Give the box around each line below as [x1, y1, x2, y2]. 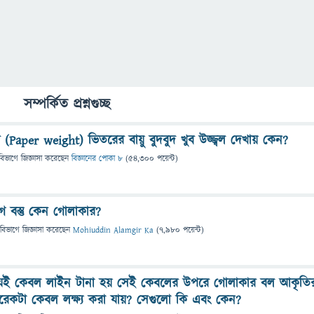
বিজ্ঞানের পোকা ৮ [71, 153, 123, 165]
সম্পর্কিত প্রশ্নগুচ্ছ [24, 95, 111, 114]
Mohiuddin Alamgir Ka [73, 224, 153, 236]
